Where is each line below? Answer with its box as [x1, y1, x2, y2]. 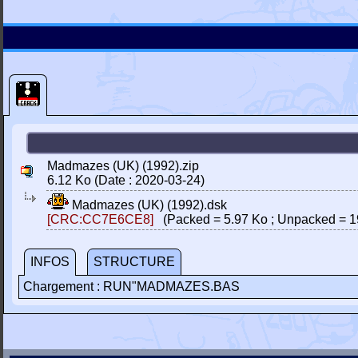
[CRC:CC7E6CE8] [47, 213, 153, 226]
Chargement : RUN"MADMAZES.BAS [23, 280, 240, 293]
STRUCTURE [93, 255, 175, 268]
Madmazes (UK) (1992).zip [47, 159, 199, 173]
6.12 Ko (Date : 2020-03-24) [47, 173, 205, 187]
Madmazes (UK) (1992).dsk [69, 198, 227, 212]
